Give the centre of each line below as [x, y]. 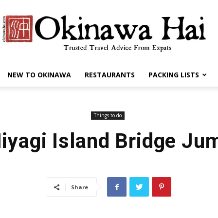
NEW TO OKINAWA [39, 75]
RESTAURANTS [109, 75]
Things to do [108, 115]
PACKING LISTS [173, 75]
